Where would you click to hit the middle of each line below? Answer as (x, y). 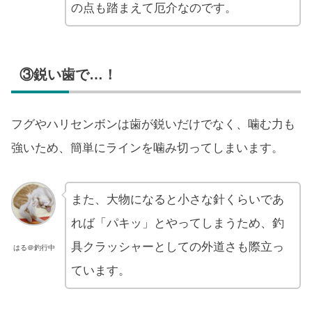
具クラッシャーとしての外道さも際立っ (177, 247)
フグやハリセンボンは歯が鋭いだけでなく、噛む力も (153, 124)
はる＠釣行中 (34, 248)
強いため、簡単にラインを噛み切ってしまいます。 (147, 148)
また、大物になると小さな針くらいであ (177, 199)
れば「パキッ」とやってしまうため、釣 (177, 223)
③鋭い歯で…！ (68, 74)
